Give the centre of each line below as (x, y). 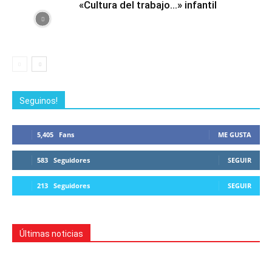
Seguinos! (39, 101)
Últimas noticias (51, 234)
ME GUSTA (235, 134)
